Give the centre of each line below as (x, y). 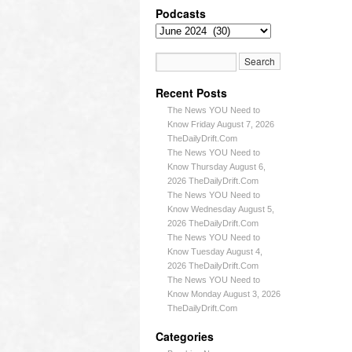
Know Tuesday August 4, (214, 251)
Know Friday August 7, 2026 (220, 124)
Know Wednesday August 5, (220, 209)
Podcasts (181, 13)
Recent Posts (191, 93)
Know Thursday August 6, (216, 167)
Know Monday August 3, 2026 (224, 294)
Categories (185, 336)
